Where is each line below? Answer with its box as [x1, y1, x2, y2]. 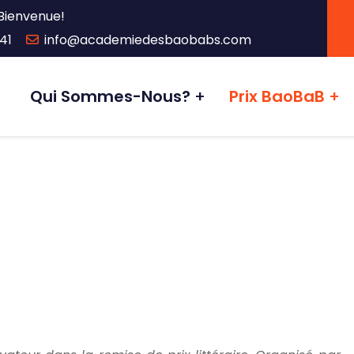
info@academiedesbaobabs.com [44, 31, 251, 49]
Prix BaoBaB [229, 85, 325, 107]
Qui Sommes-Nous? [30, 85, 190, 107]
